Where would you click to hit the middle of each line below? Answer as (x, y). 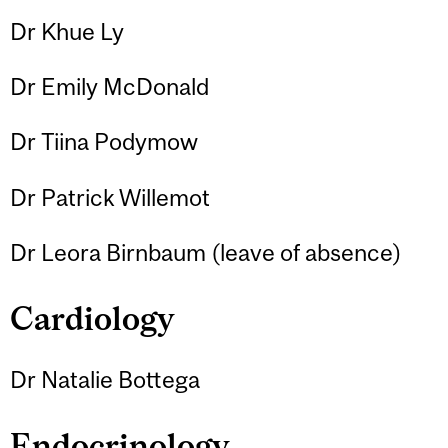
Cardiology (92, 319)
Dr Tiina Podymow (104, 142)
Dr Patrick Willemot (110, 197)
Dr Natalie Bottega (105, 379)
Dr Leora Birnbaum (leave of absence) (206, 253)
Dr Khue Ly (67, 31)
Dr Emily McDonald (109, 86)
